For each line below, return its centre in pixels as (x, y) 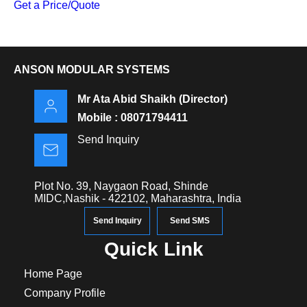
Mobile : (99, 118)
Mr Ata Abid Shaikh (127, 99)
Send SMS (190, 221)
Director (203, 99)
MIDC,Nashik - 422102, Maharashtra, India (138, 199)
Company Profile (65, 293)
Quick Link (153, 249)
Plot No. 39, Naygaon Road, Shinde (121, 186)
